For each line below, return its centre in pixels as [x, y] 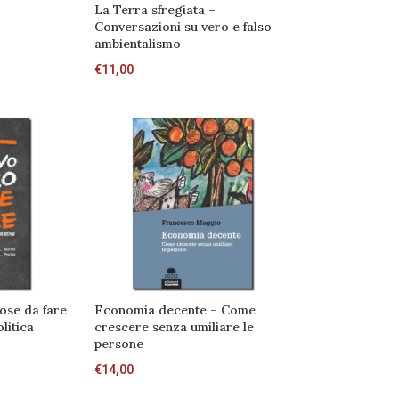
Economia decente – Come [175, 309]
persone [118, 343]
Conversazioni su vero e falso [183, 27]
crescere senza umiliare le [174, 326]
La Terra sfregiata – [155, 10]
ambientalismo [137, 44]
